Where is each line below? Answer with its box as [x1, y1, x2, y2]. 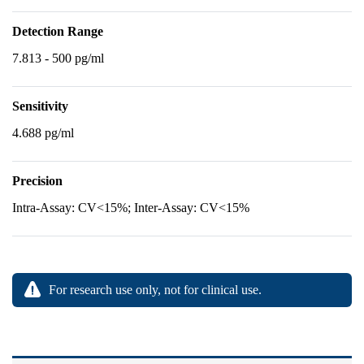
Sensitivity [12, 99, 68, 113]
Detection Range [12, 24, 103, 38]
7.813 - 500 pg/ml [12, 51, 104, 65]
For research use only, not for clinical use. [49, 283, 262, 297]
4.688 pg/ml [12, 126, 74, 140]
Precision [12, 174, 63, 188]
